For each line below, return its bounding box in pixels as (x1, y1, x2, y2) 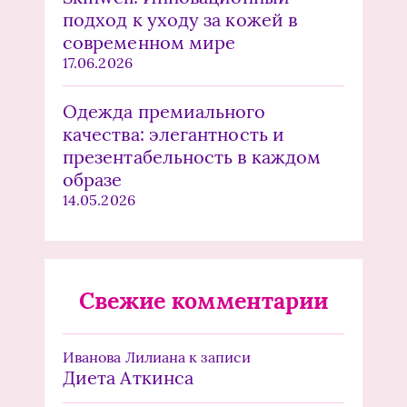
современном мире (63, 31, 236, 55)
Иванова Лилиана (63, 348, 186, 367)
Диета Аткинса (63, 366, 194, 390)
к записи (185, 348, 251, 367)
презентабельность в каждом (63, 145, 322, 169)
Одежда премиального (63, 100, 266, 124)
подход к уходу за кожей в (63, 8, 298, 32)
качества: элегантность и (63, 123, 284, 146)
